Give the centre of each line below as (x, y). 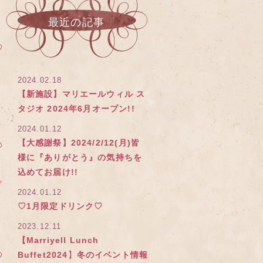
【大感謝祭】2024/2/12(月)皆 (79, 143)
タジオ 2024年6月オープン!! (76, 109)
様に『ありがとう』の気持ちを (80, 157)
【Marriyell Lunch (58, 240)
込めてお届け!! (48, 172)
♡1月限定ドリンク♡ (60, 206)
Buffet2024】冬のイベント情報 (83, 255)
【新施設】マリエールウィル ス (81, 94)
